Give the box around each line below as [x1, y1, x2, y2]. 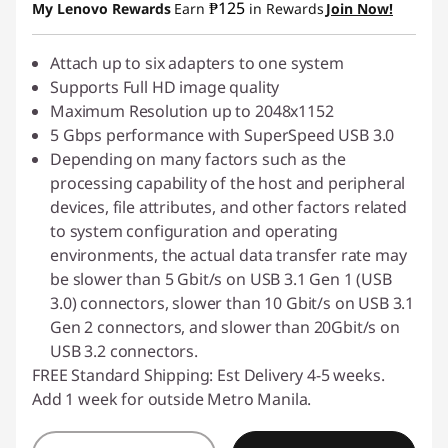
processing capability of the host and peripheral [50, 172, 406, 194]
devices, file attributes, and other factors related [50, 196, 407, 218]
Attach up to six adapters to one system [50, 52, 344, 74]
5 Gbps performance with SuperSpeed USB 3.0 [50, 124, 395, 146]
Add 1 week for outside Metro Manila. [32, 388, 312, 410]
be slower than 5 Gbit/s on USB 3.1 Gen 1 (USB [50, 268, 392, 290]
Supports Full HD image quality [50, 76, 280, 98]
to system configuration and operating [50, 220, 339, 242]
